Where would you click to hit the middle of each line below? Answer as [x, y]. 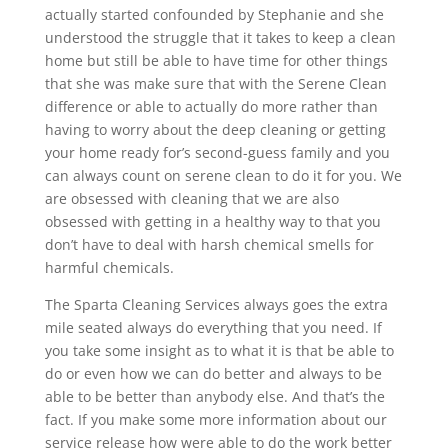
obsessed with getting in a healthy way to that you [212, 221]
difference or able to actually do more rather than [211, 106]
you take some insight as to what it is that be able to [219, 350]
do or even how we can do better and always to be [213, 373]
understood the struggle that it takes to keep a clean [220, 37]
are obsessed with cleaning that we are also [191, 198]
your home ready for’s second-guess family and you [217, 152]
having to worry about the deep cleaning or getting [215, 129]
